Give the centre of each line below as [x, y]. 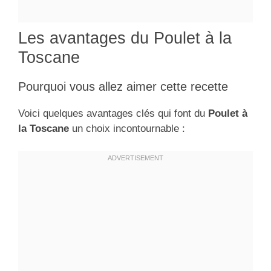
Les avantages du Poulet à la [125, 38]
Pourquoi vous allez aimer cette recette [123, 86]
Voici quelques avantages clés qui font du [113, 113]
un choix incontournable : [127, 128]
